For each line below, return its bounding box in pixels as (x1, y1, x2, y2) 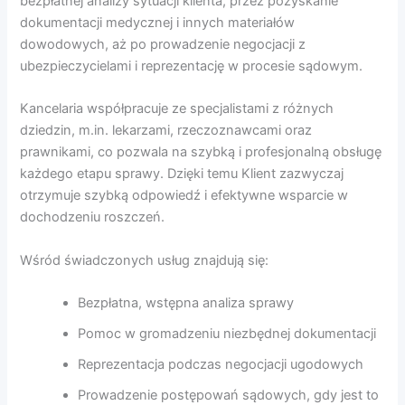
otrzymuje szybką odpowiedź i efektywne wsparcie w (20, 187, 349, 204)
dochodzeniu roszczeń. (20, 209, 165, 226)
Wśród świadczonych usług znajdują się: (20, 251, 269, 268)
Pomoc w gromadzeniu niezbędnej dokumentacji (78, 325, 377, 343)
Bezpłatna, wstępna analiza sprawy (78, 295, 295, 312)
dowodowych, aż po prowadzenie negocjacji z (20, 36, 306, 53)
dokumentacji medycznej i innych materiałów (20, 14, 296, 32)
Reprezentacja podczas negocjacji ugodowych (78, 356, 364, 373)
